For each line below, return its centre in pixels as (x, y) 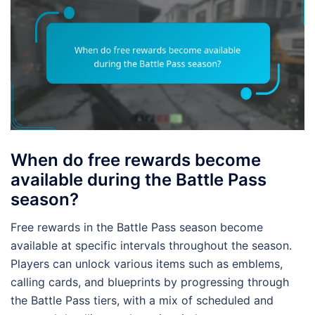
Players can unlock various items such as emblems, (147, 263)
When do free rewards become (136, 160)
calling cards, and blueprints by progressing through (150, 282)
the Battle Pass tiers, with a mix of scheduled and (142, 300)
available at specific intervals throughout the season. (151, 245)
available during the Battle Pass (139, 179)
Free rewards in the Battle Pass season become (137, 227)
